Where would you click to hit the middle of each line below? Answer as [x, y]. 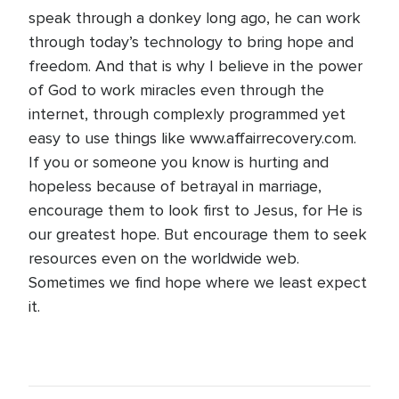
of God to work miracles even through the [176, 90]
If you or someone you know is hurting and [179, 162]
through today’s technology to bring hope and [191, 42]
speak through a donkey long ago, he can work [195, 18]
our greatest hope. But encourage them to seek [198, 234]
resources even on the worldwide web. [164, 258]
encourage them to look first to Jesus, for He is [195, 210]
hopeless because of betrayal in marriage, [175, 186]
